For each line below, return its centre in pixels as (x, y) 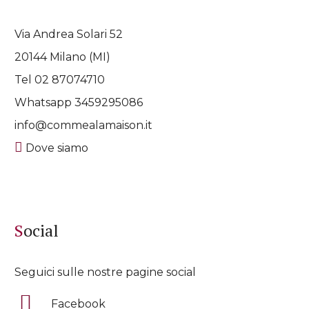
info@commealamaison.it (84, 125)
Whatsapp (45, 102)
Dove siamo (56, 148)
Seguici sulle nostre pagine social (106, 272)
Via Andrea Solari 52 (69, 34)
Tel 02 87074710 (60, 79)
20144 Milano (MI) (63, 57)
